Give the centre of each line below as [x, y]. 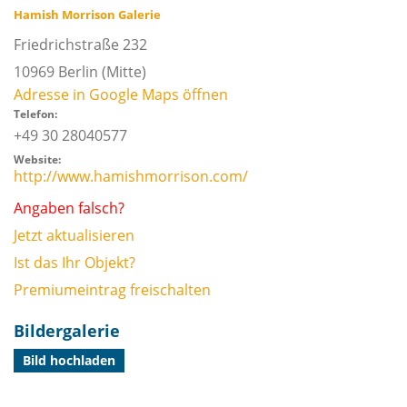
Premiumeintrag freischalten [112, 290]
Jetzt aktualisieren [74, 235]
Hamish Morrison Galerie [87, 15]
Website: [37, 159]
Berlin [78, 72]
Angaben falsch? [69, 208]
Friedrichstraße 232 [80, 45]
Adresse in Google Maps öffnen [121, 94]
